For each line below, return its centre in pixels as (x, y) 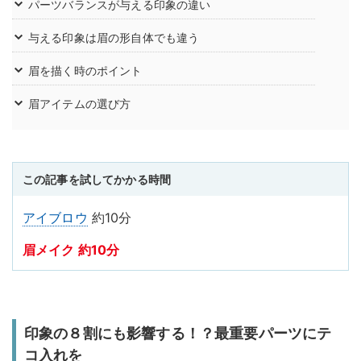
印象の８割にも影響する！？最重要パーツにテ (178, 334)
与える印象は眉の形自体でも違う (114, 38)
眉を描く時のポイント (85, 71)
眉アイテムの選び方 (85, 104)
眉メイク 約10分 (71, 250)
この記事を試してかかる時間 (97, 180)
